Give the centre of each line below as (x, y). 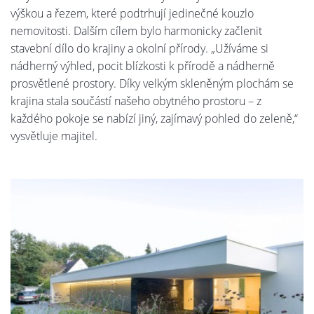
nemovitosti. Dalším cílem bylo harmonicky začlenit (136, 30)
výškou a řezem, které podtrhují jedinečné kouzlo (132, 13)
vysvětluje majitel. (54, 136)
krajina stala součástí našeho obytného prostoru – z (136, 101)
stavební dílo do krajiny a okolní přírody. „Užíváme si (139, 48)
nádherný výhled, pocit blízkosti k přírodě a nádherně (143, 66)
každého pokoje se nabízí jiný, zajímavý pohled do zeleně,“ (154, 118)
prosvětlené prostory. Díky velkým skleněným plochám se (152, 83)
